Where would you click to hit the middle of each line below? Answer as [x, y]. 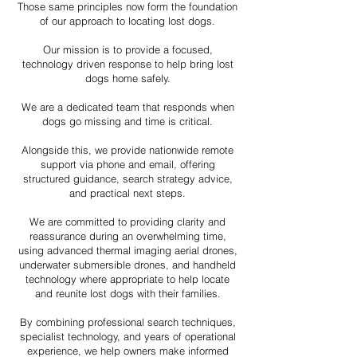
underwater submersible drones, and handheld [127, 265]
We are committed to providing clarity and [127, 222]
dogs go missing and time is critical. [127, 121]
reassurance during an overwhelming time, [127, 236]
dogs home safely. [127, 78]
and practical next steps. [127, 193]
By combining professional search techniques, [127, 322]
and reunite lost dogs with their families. [127, 293]
